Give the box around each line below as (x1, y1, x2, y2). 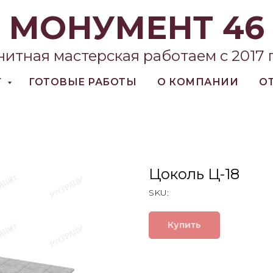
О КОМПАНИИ (157, 76, 239, 88)
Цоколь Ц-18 (149, 165, 239, 183)
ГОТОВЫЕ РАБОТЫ (29, 76, 137, 88)
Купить (168, 219, 201, 230)
